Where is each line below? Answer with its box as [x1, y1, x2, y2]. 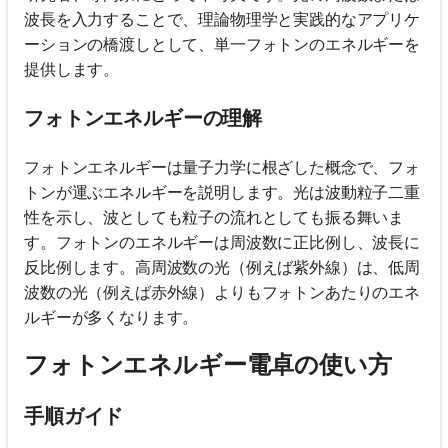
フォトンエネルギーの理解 [24, 105, 263, 130]
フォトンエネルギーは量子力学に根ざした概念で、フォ [24, 156, 420, 177]
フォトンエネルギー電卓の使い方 [24, 349, 392, 379]
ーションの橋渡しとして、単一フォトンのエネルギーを [24, 33, 420, 54]
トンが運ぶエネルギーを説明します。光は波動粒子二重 [24, 181, 420, 202]
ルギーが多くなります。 [24, 306, 199, 327]
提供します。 [24, 58, 120, 79]
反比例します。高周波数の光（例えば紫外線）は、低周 [24, 256, 420, 277]
